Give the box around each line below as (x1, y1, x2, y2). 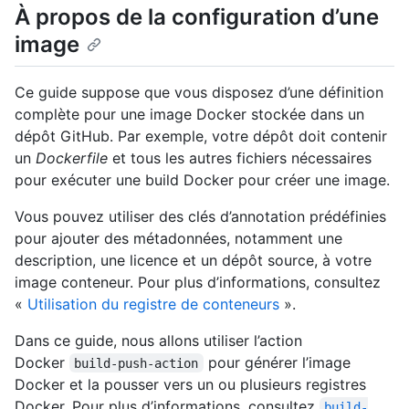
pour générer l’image (203, 352, 355, 372)
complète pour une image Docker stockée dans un (15, 104, 364, 123)
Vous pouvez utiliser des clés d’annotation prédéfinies (15, 206, 386, 225)
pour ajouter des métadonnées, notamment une (15, 228, 342, 247)
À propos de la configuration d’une (15, 4, 379, 31)
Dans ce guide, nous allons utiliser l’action (15, 330, 302, 350)
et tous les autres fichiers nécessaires (108, 148, 372, 167)
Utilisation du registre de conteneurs (27, 294, 279, 313)
